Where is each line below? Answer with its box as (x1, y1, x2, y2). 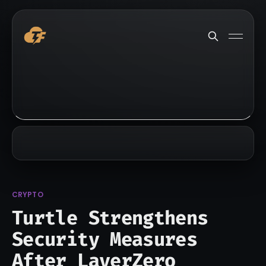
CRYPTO (12, 189, 43, 199)
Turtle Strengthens (12, 207, 208, 229)
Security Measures (12, 228, 198, 251)
